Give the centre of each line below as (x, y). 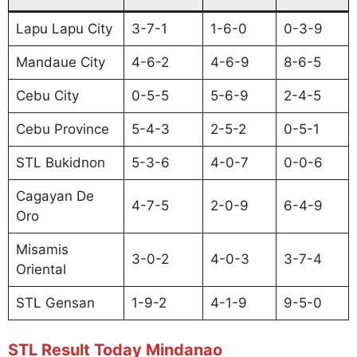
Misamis (42, 249)
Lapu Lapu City (64, 28)
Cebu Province (62, 129)
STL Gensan (55, 302)
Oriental (41, 269)
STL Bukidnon (60, 162)
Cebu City (47, 95)
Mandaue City (60, 62)
